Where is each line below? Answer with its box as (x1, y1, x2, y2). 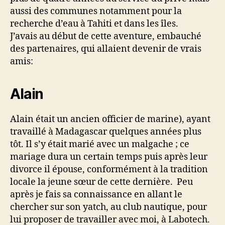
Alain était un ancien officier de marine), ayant (10, 114, 210, 125)
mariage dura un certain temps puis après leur (10, 151, 207, 163)
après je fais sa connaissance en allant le (10, 189, 182, 200)
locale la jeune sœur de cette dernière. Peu (10, 176, 193, 188)
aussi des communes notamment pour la (10, 6, 182, 17)
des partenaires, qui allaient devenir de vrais (10, 43, 201, 55)
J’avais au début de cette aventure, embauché (10, 31, 201, 42)
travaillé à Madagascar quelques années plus (10, 126, 201, 138)
